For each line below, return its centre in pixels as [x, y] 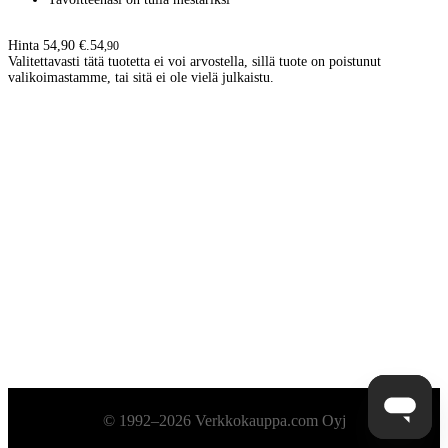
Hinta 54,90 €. [49, 45]
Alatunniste [67, 420]
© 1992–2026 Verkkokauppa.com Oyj [224, 420]
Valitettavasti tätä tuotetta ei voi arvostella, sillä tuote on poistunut [194, 61]
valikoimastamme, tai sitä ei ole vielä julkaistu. [141, 77]
